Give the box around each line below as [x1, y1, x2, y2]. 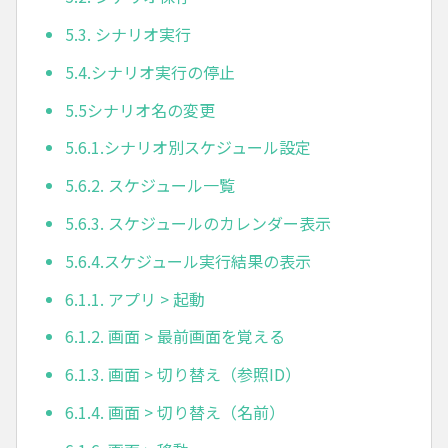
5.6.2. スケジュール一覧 [65, 173, 235, 198]
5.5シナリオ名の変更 [65, 97, 215, 122]
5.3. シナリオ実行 [65, 22, 191, 47]
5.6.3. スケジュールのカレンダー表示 [65, 211, 331, 236]
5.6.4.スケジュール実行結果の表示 [65, 248, 311, 273]
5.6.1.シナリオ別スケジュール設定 [65, 135, 311, 160]
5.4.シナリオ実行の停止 [65, 59, 235, 84]
